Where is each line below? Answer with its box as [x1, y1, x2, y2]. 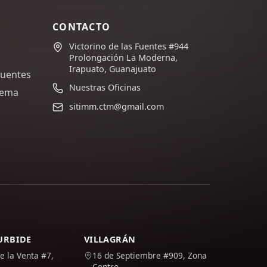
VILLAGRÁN [83, 234, 136, 245]
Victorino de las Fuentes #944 [69, 41, 188, 52]
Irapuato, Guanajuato [69, 63, 156, 74]
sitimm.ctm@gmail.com [69, 101, 164, 112]
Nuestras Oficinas [69, 82, 141, 93]
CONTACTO [52, 20, 111, 33]
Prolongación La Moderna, [69, 52, 178, 63]
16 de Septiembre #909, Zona [92, 250, 207, 261]
